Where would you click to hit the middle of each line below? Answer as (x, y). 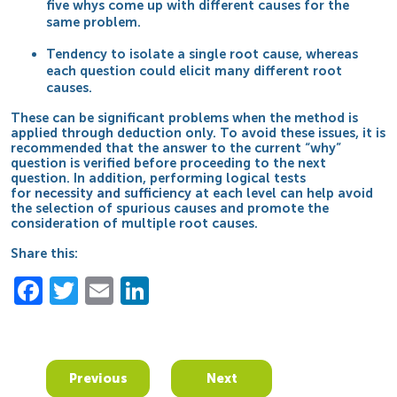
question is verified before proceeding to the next (169, 163)
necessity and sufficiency (113, 193)
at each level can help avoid (283, 193)
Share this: (45, 254)
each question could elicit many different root (195, 70)
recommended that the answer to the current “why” (176, 148)
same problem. (94, 23)
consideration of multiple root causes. (135, 223)
